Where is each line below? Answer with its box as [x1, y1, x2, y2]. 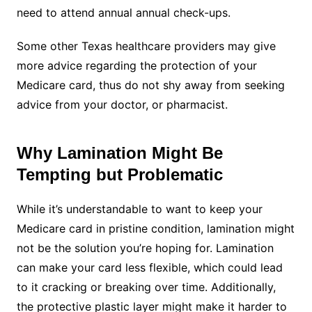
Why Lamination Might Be [16, 143, 223, 162]
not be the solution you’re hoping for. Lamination [16, 241, 274, 255]
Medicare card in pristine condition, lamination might [16, 221, 295, 235]
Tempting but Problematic [16, 165, 223, 184]
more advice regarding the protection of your [16, 58, 257, 72]
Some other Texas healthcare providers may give [16, 39, 276, 53]
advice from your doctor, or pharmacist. [16, 97, 228, 111]
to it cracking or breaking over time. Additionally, [16, 280, 276, 294]
